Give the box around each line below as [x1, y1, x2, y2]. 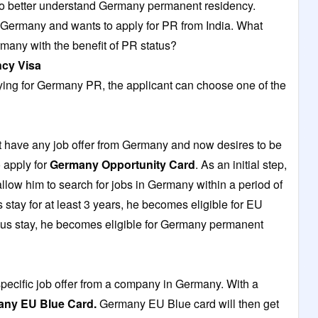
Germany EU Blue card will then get [99, 295, 279, 312]
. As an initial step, [195, 155, 287, 172]
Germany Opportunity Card [50, 155, 195, 172]
